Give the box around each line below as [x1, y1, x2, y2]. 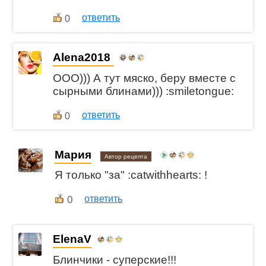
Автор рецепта [104, 153, 148, 160]
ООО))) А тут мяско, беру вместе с [53, 71, 236, 84]
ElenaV [53, 233, 92, 246]
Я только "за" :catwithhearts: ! [55, 169, 208, 182]
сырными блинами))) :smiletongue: [53, 84, 235, 97]
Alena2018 [53, 51, 114, 64]
